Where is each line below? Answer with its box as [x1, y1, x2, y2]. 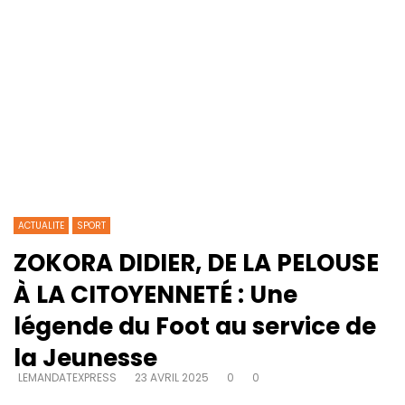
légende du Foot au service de [14, 309, 376, 343]
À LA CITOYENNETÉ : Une [14, 278, 297, 311]
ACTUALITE [18, 218, 64, 232]
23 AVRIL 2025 [135, 369, 209, 385]
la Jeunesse [14, 341, 157, 374]
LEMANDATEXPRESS [18, 369, 117, 385]
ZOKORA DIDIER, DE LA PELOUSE [14, 246, 379, 279]
